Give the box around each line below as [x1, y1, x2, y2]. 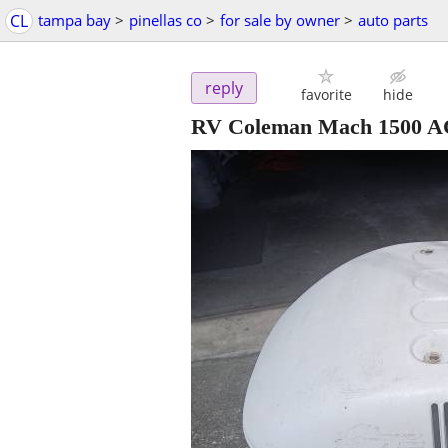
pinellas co [129, 10, 202, 30]
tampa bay [38, 10, 111, 30]
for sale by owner [220, 10, 340, 30]
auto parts [358, 10, 428, 30]
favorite [300, 85, 352, 105]
